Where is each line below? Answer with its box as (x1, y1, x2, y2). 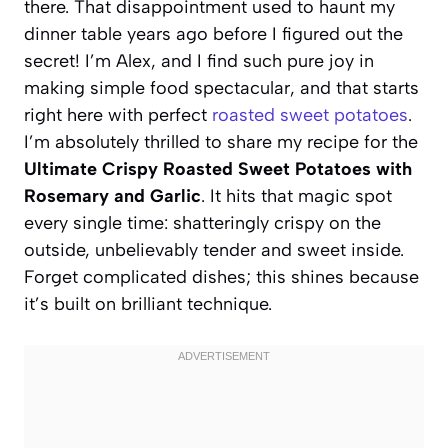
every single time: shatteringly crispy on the (24, 211, 381, 234)
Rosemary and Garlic (24, 184, 201, 207)
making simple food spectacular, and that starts (24, 76, 419, 99)
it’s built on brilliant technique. (24, 292, 272, 315)
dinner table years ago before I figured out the (24, 22, 403, 45)
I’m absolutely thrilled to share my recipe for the (24, 130, 418, 153)
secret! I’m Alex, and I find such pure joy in (24, 49, 374, 72)
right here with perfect (24, 103, 212, 126)
